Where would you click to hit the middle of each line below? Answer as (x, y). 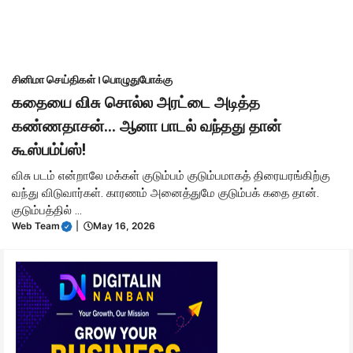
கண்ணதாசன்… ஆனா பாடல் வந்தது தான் (147, 126)
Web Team (36, 226)
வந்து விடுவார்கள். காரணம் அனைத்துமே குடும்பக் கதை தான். (165, 193)
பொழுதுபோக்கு (137, 80)
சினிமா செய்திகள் (54, 80)
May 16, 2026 (124, 226)
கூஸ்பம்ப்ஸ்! (49, 150)
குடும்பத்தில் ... (47, 210)
